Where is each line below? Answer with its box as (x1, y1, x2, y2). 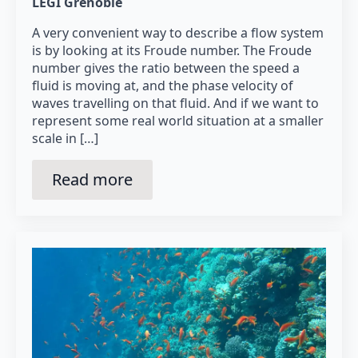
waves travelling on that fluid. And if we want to (32, 93, 319, 112)
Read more (52, 168, 133, 190)
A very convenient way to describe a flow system (32, 23, 324, 42)
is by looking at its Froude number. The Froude (32, 41, 312, 59)
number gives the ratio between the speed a (32, 58, 300, 77)
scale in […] (32, 129, 98, 147)
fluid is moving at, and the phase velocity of (32, 76, 293, 94)
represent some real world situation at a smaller (32, 111, 324, 129)
